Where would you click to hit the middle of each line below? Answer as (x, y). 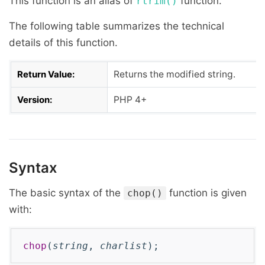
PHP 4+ (130, 100)
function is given (206, 193)
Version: (35, 100)
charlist (124, 246)
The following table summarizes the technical (117, 26)
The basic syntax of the (66, 193)
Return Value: (46, 74)
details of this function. (63, 43)
